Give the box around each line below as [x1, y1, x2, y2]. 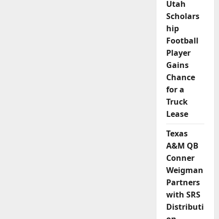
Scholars [166, 11, 199, 22]
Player [166, 47, 191, 59]
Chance [166, 72, 195, 83]
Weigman [166, 165, 203, 176]
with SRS [166, 189, 200, 200]
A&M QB [166, 140, 198, 152]
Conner [166, 153, 195, 164]
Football [166, 35, 198, 46]
